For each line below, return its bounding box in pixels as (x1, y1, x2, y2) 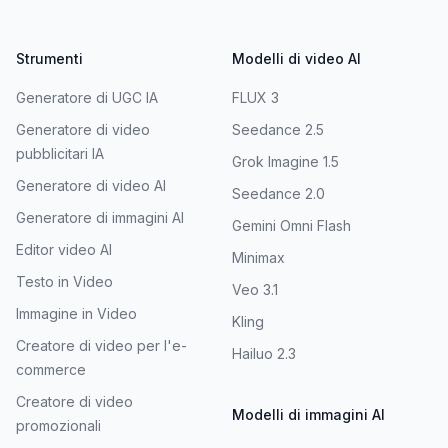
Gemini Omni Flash (232, 216, 351, 234)
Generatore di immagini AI (16, 208, 184, 226)
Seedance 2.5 (232, 120, 324, 138)
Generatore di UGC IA (16, 88, 158, 106)
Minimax (232, 248, 285, 266)
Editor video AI (16, 240, 112, 258)
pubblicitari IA (16, 144, 104, 162)
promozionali (16, 416, 101, 434)
